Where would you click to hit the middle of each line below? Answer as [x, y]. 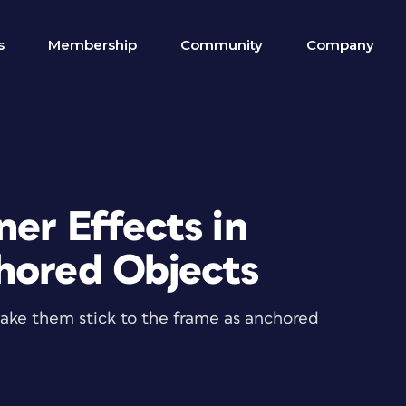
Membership [92, 45]
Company [340, 45]
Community [222, 45]
